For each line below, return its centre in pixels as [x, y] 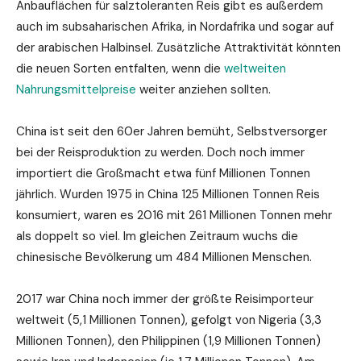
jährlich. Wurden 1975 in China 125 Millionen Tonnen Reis [168, 194]
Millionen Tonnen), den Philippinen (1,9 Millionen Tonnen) [168, 340]
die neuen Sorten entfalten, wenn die [120, 68]
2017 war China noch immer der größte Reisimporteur [165, 299]
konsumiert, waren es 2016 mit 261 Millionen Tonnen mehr [174, 215]
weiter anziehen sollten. [203, 89]
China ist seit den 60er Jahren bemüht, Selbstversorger [172, 131]
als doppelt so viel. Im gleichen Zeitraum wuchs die [157, 236]
